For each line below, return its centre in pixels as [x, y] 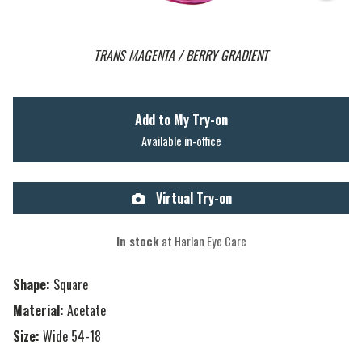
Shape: [32, 285]
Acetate [86, 311]
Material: [38, 311]
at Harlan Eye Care [202, 242]
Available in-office [181, 141]
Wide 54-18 [72, 337]
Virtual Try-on [192, 198]
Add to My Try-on [181, 120]
